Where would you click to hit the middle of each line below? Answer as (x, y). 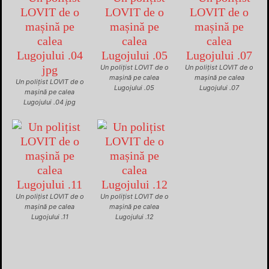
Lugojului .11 (50, 217)
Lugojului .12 (134, 217)
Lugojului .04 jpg (50, 102)
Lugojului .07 (219, 88)
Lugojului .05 (134, 88)
